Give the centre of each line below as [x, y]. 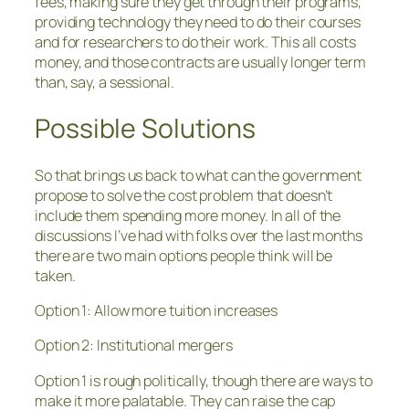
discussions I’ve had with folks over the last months [199, 235]
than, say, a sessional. [105, 83]
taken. [55, 275]
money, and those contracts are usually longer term [200, 63]
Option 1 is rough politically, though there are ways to [204, 380]
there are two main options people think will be [184, 255]
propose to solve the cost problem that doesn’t [184, 195]
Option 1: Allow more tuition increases [157, 311]
